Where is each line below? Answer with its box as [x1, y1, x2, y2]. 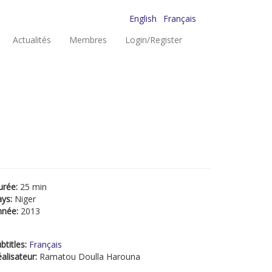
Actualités [13, 34, 51, 46]
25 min [20, 181, 47, 192]
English [129, 13, 157, 24]
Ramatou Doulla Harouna [39, 251, 140, 262]
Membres [69, 34, 107, 46]
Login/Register [125, 34, 182, 46]
